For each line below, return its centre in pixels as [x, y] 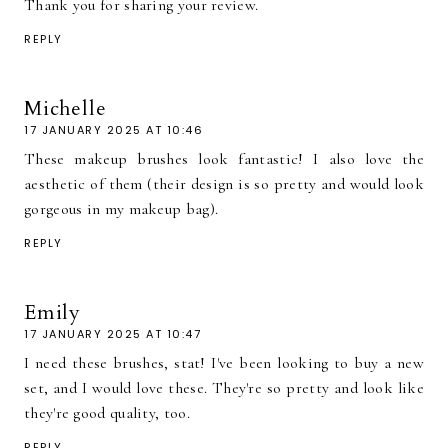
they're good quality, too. [107, 412]
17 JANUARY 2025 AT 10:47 [112, 333]
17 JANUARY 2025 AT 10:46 [113, 129]
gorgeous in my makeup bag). [121, 208]
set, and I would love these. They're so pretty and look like [224, 387]
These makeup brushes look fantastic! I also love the [224, 158]
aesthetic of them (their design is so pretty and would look [224, 183]
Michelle [65, 108]
